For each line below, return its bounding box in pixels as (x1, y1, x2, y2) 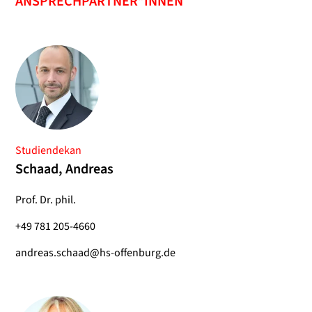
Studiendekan (15, 143, 81, 159)
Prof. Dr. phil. (15, 192, 76, 208)
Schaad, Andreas (15, 159, 114, 180)
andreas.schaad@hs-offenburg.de (15, 245, 175, 261)
